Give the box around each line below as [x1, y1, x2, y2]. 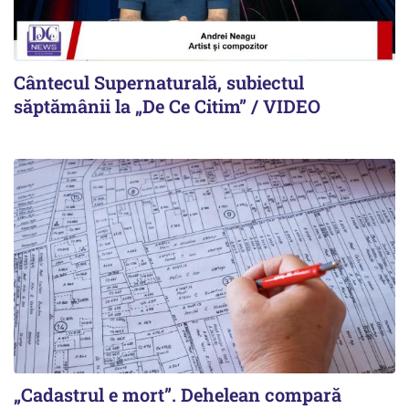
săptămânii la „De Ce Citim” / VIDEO [14, 93, 320, 118]
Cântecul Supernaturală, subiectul [14, 69, 304, 94]
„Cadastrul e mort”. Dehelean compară [14, 382, 341, 406]
